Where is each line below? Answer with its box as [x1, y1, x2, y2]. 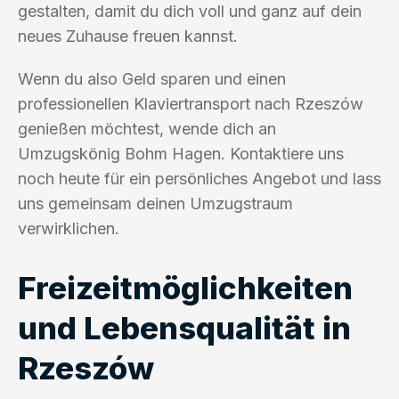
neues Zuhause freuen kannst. [18, 26, 238, 45]
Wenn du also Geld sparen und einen [18, 69, 286, 88]
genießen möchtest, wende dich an [18, 118, 276, 138]
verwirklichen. [18, 218, 119, 238]
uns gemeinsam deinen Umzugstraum [18, 193, 293, 213]
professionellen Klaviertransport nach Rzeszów [18, 94, 363, 113]
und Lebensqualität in [18, 308, 351, 346]
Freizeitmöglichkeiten [18, 268, 353, 306]
